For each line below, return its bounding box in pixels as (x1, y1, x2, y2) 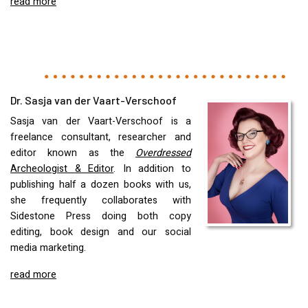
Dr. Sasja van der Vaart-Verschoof (10, 93, 177, 107)
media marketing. (10, 241, 86, 256)
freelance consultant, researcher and (10, 130, 191, 145)
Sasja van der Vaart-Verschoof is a (10, 114, 191, 129)
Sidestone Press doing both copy (10, 209, 191, 224)
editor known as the (10, 146, 135, 161)
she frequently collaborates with (10, 193, 191, 208)
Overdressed (135, 146, 191, 161)
